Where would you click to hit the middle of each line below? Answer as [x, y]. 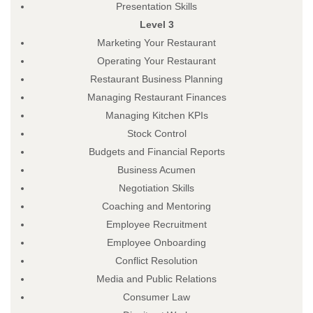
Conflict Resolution [156, 260]
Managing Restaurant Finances [156, 97]
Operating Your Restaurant [156, 60]
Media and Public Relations [156, 278]
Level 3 [156, 24]
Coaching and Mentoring [156, 206]
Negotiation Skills [156, 188]
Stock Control [156, 133]
